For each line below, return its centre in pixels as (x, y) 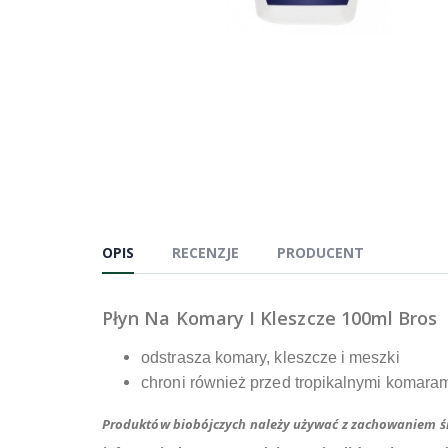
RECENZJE (205, 253)
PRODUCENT (320, 253)
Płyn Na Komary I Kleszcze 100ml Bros (270, 318)
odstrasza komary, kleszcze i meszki (270, 358)
